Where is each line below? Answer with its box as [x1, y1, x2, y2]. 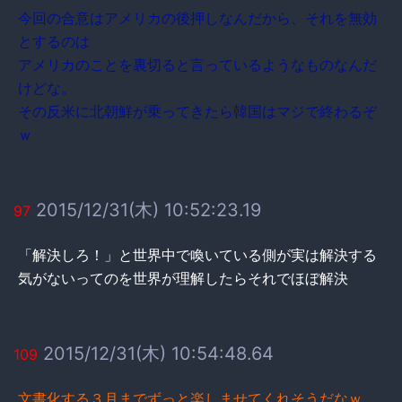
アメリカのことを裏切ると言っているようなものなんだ [18, 55, 377, 74]
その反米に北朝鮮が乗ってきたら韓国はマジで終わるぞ [18, 101, 377, 120]
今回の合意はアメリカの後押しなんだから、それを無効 [18, 8, 377, 27]
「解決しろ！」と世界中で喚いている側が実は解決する [18, 245, 377, 264]
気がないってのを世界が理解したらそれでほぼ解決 [18, 268, 348, 287]
